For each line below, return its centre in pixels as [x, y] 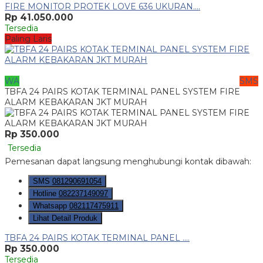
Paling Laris [28, 39]
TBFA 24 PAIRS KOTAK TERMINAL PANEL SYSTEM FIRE [122, 92]
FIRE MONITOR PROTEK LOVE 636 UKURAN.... [102, 7]
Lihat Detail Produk [65, 218]
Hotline [46, 194]
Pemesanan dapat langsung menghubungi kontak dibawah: [128, 162]
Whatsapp [51, 206]
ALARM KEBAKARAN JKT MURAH [76, 102]
